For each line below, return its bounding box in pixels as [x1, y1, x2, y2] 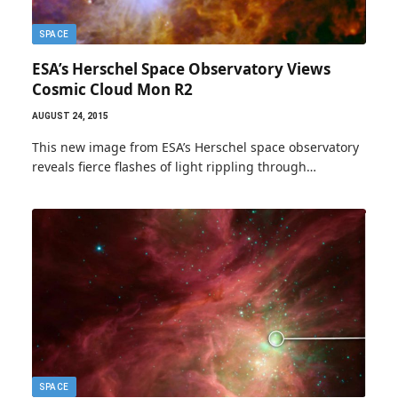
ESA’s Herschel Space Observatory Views [32, 59, 330, 79]
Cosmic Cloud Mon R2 [32, 79, 193, 99]
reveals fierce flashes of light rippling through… [32, 158, 316, 175]
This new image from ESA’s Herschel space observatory [32, 139, 359, 155]
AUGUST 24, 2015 [32, 111, 108, 121]
